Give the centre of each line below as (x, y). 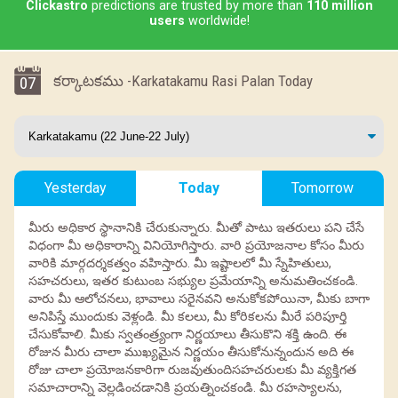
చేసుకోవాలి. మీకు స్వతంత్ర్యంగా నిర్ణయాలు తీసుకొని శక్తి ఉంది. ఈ (187, 334)
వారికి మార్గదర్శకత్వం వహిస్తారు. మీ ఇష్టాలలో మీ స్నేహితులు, (180, 263)
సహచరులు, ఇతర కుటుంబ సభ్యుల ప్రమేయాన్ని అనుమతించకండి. (193, 281)
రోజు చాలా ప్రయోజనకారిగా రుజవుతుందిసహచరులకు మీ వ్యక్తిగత (192, 370)
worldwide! (217, 20)
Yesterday (75, 187)
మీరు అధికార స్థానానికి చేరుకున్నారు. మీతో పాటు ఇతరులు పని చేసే (196, 227)
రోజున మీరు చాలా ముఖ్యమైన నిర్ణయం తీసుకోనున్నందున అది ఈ (191, 352)
